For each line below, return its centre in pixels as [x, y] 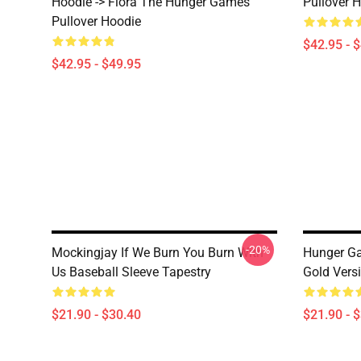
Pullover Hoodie [96, 21]
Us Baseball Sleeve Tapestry [131, 272]
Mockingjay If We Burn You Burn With [158, 253]
